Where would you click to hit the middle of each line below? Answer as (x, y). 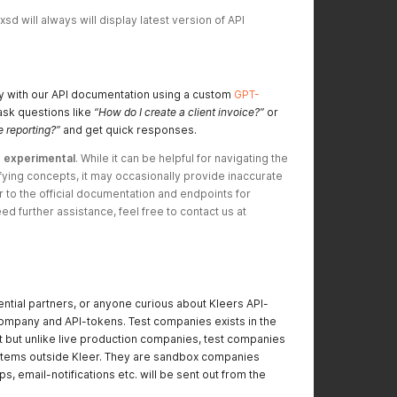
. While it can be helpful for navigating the (182, 158)
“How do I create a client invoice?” (179, 112)
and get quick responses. (128, 130)
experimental (39, 158)
